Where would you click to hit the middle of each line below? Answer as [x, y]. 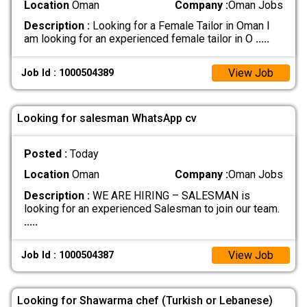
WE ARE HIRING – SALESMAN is [170, 195]
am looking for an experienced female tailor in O [139, 39]
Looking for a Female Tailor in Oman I [180, 26]
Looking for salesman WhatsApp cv [107, 118]
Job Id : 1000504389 [68, 73]
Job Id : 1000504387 [68, 255]
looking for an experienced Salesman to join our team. [151, 208]
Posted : [47, 154]
